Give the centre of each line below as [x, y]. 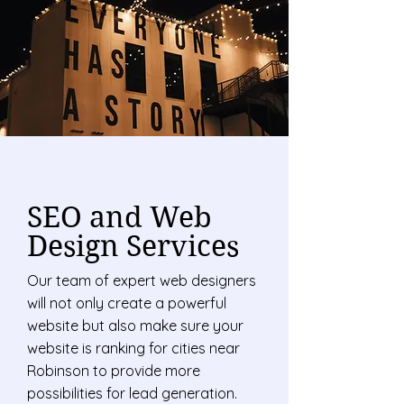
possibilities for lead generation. [132, 393]
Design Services [133, 246]
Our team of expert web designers [142, 280]
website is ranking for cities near [133, 348]
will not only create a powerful [127, 303]
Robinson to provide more [114, 371]
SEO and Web [119, 217]
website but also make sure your [135, 326]
